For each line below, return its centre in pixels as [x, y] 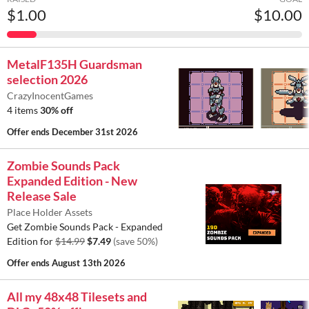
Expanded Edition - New [72, 181]
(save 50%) [136, 241]
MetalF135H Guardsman [74, 64]
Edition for [31, 241]
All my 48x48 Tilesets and [77, 297]
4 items [23, 110]
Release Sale [42, 196]
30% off [57, 110]
